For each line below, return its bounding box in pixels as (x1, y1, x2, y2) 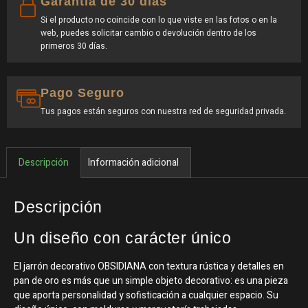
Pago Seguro (41, 85, 124, 100)
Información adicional (88, 155, 179, 170)
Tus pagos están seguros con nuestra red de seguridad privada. (41, 104, 286, 118)
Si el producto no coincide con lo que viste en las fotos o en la (41, 13, 277, 26)
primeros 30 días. (41, 39, 107, 52)
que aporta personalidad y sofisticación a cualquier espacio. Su (14, 288, 278, 303)
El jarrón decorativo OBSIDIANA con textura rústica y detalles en (14, 259, 284, 274)
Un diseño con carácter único (14, 229, 231, 247)
